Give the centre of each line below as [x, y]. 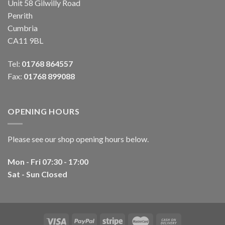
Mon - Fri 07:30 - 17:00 [48, 162]
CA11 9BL [25, 41]
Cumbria [23, 28]
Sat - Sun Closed [37, 174]
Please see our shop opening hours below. [78, 139]
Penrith [20, 16]
